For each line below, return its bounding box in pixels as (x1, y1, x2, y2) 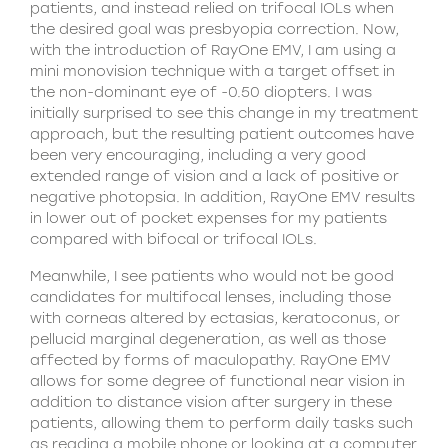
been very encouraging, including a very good (30, 146, 366, 164)
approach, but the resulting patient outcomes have (30, 125, 414, 143)
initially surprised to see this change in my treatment (30, 104, 418, 122)
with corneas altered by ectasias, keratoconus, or (30, 309, 400, 327)
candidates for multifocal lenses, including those (30, 288, 391, 306)
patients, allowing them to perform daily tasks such (30, 414, 413, 432)
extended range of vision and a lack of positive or (30, 167, 399, 185)
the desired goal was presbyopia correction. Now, (30, 20, 399, 38)
